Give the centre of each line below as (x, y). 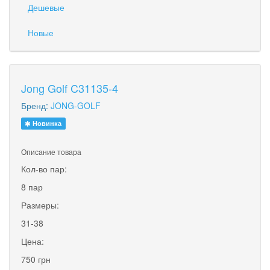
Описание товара (51, 151)
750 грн (36, 259)
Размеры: (40, 205)
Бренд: (36, 105)
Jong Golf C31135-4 (70, 88)
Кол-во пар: (44, 168)
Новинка (46, 123)
